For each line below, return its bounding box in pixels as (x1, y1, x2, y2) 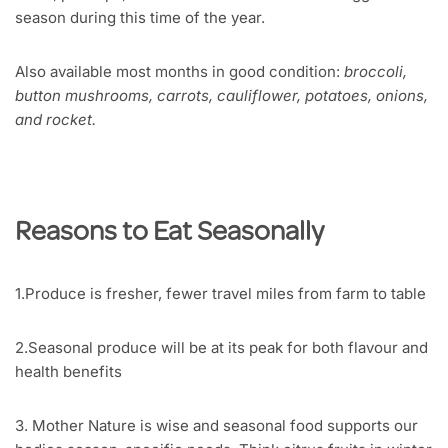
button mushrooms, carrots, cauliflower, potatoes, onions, (15, 86, 428, 106)
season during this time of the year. (15, 8, 265, 28)
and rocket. (15, 110, 96, 130)
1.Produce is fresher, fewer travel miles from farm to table (15, 284, 426, 304)
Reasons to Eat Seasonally (15, 220, 324, 249)
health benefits (15, 362, 122, 382)
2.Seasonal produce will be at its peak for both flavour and (15, 338, 428, 358)
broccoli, (344, 62, 407, 82)
